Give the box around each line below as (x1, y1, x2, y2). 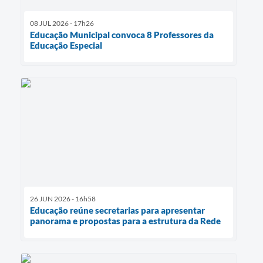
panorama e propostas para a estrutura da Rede (30, 215, 221, 226)
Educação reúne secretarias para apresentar (30, 204, 205, 215)
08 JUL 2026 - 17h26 (30, 19, 94, 28)
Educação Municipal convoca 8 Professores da (30, 29, 214, 41)
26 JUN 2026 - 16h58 (30, 194, 96, 203)
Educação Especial (30, 40, 102, 51)
